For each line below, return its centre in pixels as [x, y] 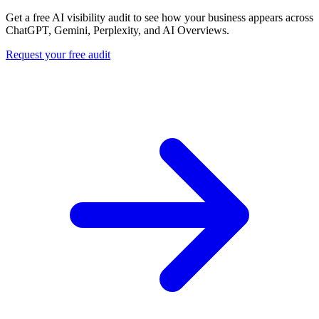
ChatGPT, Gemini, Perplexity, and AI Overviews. [117, 30]
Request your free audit [58, 54]
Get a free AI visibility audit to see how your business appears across [159, 17]
